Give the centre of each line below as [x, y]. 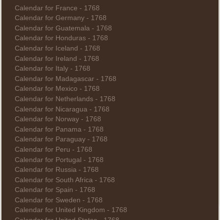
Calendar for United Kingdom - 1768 [71, 210]
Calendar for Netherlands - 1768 [65, 99]
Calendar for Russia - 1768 [56, 170]
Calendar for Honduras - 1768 [61, 38]
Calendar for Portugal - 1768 [59, 160]
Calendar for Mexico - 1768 [57, 89]
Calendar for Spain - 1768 [55, 190]
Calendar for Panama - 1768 [59, 129]
